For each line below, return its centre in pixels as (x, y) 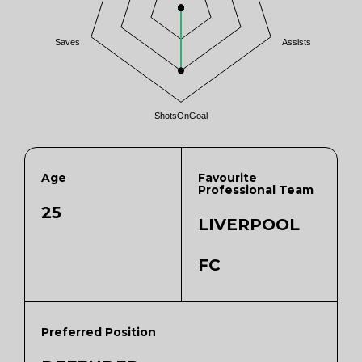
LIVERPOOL (249, 225)
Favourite (227, 178)
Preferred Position (99, 332)
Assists (297, 42)
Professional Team (256, 190)
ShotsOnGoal (181, 116)
